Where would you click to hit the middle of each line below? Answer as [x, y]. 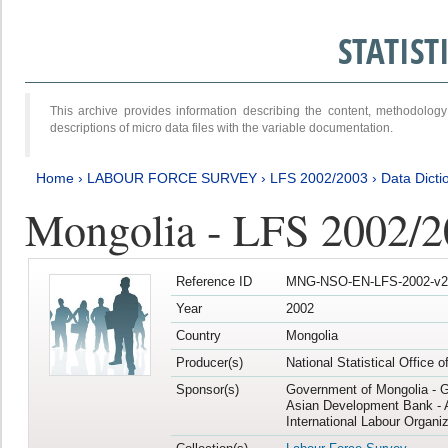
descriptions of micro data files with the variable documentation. [221, 127]
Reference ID [213, 282]
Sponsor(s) [207, 390]
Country [198, 336]
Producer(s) [209, 363]
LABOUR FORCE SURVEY [172, 177]
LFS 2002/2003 [319, 177]
